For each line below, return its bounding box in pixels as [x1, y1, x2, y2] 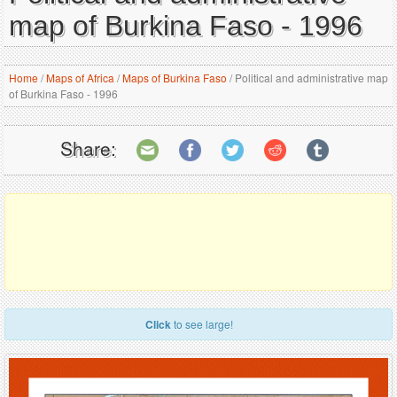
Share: [59, 134, 116, 161]
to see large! [171, 316, 233, 331]
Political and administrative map [232, 70, 388, 85]
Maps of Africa [46, 70, 114, 85]
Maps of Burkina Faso [122, 70, 227, 85]
